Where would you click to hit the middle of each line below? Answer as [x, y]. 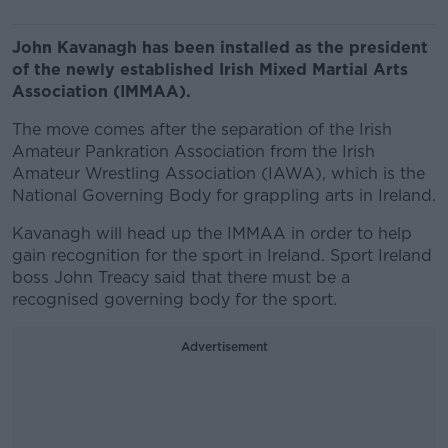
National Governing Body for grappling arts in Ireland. [224, 195]
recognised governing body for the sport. [174, 299]
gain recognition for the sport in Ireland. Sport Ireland [222, 255]
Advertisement [224, 346]
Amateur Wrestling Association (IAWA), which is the [218, 173]
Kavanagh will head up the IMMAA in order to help [212, 233]
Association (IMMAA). [101, 91]
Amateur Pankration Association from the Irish [193, 151]
